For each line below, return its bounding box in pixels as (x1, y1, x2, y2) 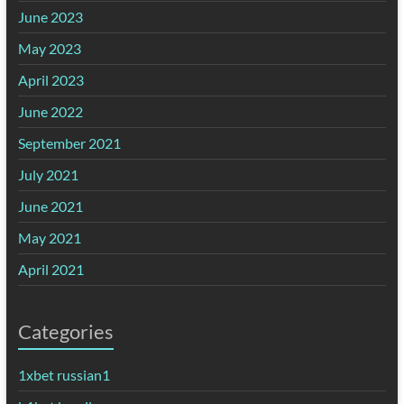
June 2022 (17, 102, 83, 120)
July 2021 (17, 165, 78, 183)
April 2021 (17, 260, 84, 278)
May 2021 (17, 228, 81, 246)
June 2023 (17, 7, 83, 25)
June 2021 (17, 197, 83, 215)
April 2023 (17, 70, 84, 88)
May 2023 (17, 39, 81, 57)
